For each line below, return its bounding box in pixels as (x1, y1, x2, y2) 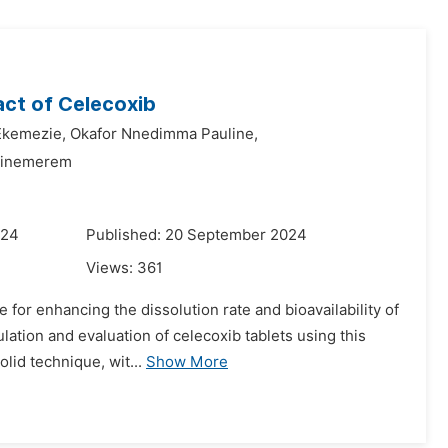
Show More (146, 353, 228, 371)
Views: (86, 259, 137, 277)
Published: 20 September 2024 (86, 226, 307, 244)
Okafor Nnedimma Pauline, (70, 125, 258, 143)
